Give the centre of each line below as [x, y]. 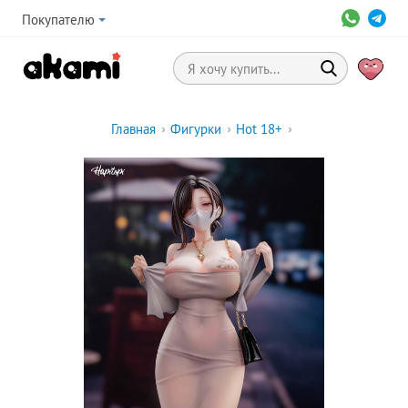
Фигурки [196, 129]
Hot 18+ [259, 129]
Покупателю [58, 19]
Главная [133, 129]
